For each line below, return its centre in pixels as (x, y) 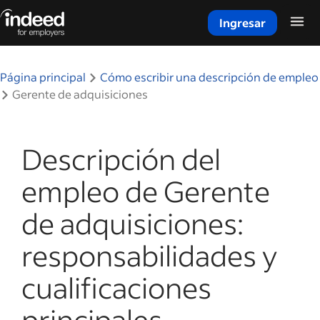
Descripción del (121, 159)
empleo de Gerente (146, 191)
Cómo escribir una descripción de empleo (209, 77)
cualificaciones (116, 287)
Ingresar (242, 22)
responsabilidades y (149, 255)
